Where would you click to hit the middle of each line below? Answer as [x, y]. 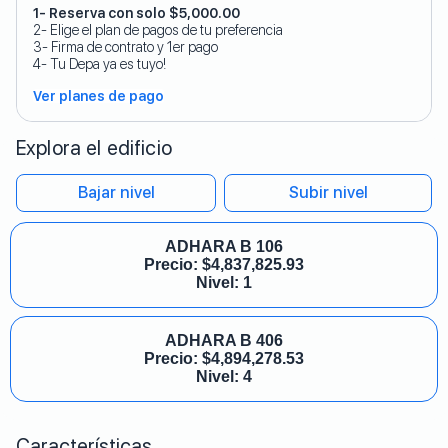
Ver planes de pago [98, 96]
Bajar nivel [116, 192]
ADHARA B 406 [224, 340]
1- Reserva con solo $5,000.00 [136, 13]
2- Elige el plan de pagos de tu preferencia [158, 30]
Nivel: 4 [224, 376]
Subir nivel [328, 192]
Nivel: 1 [224, 282]
